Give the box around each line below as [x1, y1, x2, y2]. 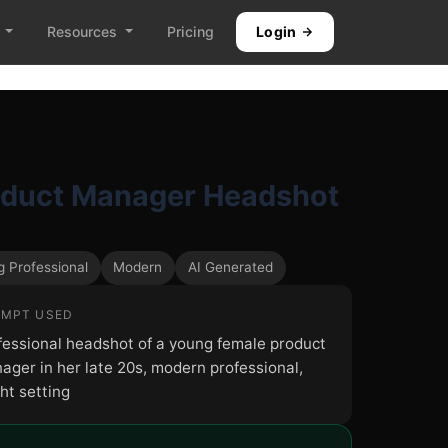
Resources [46, 23, 117, 41]
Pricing [166, 23, 214, 41]
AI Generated [187, 259, 273, 276]
